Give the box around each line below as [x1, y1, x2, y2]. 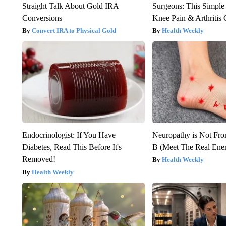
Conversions [22, 14, 62, 23]
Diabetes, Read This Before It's [22, 143, 122, 152]
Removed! [22, 155, 55, 164]
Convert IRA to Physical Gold [31, 27, 116, 35]
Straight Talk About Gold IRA [22, 2, 119, 11]
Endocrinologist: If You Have [22, 131, 116, 140]
